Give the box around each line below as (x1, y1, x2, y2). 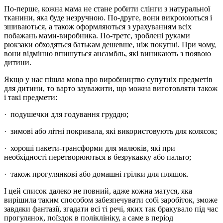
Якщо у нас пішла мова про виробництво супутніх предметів (4, 75, 213, 84)
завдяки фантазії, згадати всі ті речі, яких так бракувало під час (4, 204, 218, 213)
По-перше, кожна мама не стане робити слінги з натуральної (4, 4, 210, 13)
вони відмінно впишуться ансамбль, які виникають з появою (4, 49, 211, 58)
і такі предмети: (4, 93, 57, 102)
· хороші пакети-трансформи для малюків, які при (4, 143, 175, 152)
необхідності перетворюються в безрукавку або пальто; (4, 152, 191, 161)
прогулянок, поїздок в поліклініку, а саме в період (4, 213, 173, 222)
